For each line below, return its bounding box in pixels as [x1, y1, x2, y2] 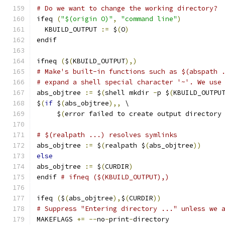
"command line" [121, 15, 177, 23]
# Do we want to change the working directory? [37, 4, 217, 13]
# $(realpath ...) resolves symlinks [37, 131, 177, 139]
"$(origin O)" [61, 15, 113, 23]
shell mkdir [105, 88, 153, 97]
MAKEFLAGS [37, 215, 77, 223]
